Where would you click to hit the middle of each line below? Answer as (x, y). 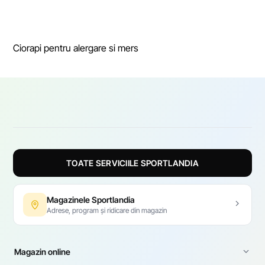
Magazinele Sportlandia (91, 199)
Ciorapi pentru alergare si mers (76, 48)
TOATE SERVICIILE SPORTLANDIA (132, 163)
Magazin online (43, 251)
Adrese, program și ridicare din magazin (107, 210)
